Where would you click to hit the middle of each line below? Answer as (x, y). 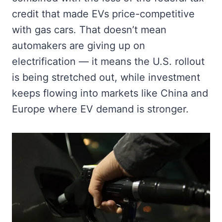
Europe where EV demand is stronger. (100, 109)
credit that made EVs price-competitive (103, 14)
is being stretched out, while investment (106, 77)
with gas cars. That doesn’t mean (89, 29)
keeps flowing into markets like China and (110, 93)
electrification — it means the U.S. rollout (108, 61)
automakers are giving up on (79, 45)
